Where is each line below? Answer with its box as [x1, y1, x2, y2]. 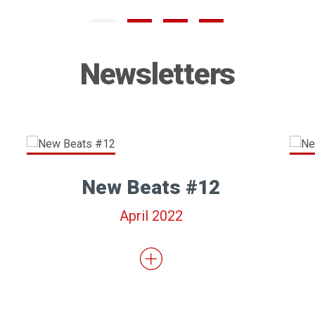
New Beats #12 [82, 176, 221, 200]
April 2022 [119, 207, 183, 225]
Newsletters [79, 57, 236, 92]
